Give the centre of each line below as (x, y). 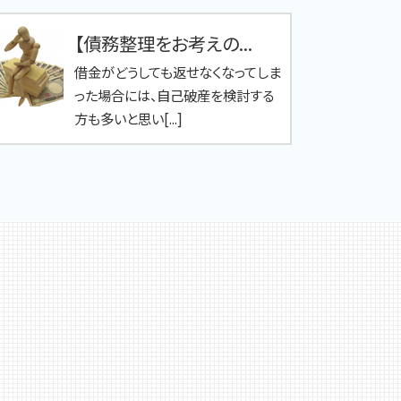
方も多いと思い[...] (128, 118)
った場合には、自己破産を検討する (174, 94)
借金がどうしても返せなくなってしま (177, 71)
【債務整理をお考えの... (163, 43)
